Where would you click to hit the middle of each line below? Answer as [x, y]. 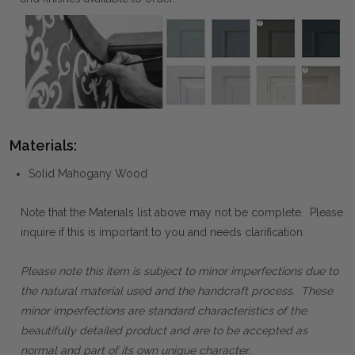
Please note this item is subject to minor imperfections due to [179, 271]
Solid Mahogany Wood [88, 173]
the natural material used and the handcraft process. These [177, 290]
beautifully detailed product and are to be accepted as [164, 330]
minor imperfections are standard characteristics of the [164, 310]
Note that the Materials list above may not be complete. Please [182, 212]
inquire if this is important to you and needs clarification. [163, 232]
